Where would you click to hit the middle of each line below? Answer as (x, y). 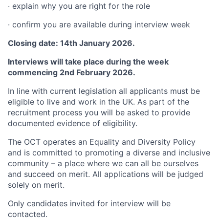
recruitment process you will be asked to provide (99, 112)
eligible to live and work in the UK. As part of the (99, 102)
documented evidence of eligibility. (73, 123)
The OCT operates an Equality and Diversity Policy (102, 142)
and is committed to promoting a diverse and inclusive (109, 153)
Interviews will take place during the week (88, 62)
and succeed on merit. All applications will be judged (106, 174)
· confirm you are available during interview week (99, 24)
